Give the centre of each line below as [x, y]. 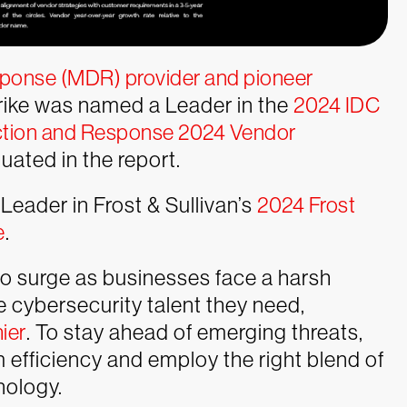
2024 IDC [337, 104]
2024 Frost [306, 204]
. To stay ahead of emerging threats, [194, 332]
